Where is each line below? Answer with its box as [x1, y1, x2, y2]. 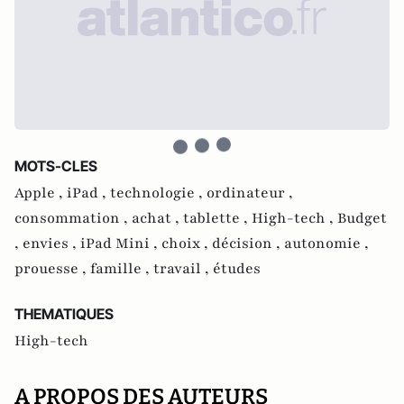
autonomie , [284, 234, 369, 253]
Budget [337, 208, 387, 228]
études [213, 259, 261, 279]
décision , [212, 234, 284, 253]
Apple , [14, 183, 67, 203]
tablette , [183, 208, 252, 228]
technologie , [110, 183, 207, 203]
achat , [132, 208, 183, 228]
